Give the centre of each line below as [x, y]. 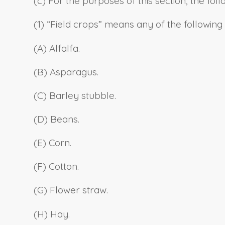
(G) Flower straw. [71, 190]
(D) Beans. [57, 119]
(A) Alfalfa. [57, 48]
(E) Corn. [52, 143]
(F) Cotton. [56, 166]
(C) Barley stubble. [75, 95]
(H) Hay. [52, 214]
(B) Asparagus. [66, 72]
